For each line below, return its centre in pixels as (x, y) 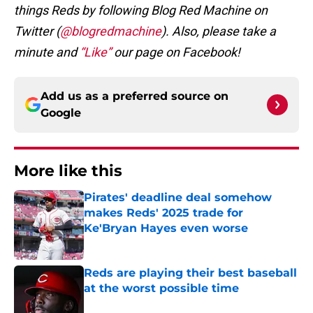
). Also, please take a (219, 31)
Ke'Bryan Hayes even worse (166, 228)
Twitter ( (37, 31)
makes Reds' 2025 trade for (163, 213)
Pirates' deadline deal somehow (178, 198)
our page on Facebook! (176, 52)
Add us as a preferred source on (134, 96)
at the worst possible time (161, 289)
